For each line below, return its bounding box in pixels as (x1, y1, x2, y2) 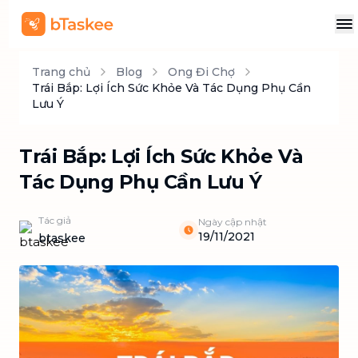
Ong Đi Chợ (168, 65, 235, 79)
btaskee (38, 231, 86, 245)
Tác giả (38, 214, 71, 226)
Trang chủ (32, 65, 90, 79)
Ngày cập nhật (198, 216, 267, 228)
